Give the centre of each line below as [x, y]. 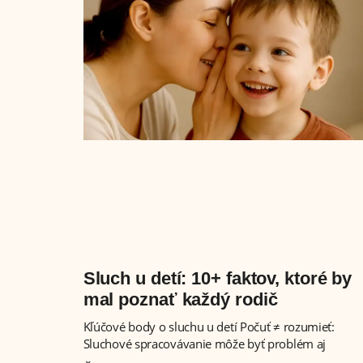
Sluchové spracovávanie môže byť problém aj [205, 343]
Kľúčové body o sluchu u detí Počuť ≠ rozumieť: [209, 326]
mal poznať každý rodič [180, 299]
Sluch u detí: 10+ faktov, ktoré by [218, 278]
